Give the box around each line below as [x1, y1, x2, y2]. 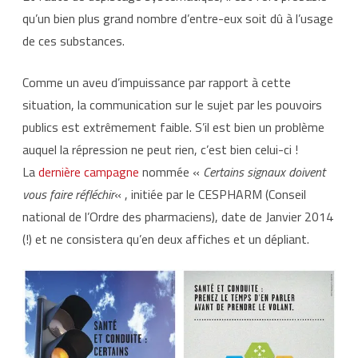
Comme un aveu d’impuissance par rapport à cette [22, 72, 291, 92]
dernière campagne [38, 161, 139, 181]
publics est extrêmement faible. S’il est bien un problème [22, 117, 324, 137]
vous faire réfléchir [22, 184, 114, 204]
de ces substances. [22, 30, 125, 50]
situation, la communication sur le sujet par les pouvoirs [22, 94, 322, 114]
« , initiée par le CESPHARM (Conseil [114, 184, 306, 204]
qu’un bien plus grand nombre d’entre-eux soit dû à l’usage [22, 8, 333, 28]
